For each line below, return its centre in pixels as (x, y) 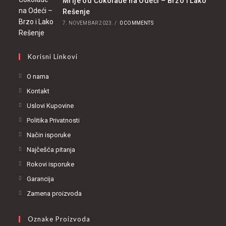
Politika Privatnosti (53, 120)
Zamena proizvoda (54, 193)
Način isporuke (49, 135)
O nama (38, 76)
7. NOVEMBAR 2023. (88, 23)
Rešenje (76, 11)
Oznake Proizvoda (59, 219)
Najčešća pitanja (51, 149)
